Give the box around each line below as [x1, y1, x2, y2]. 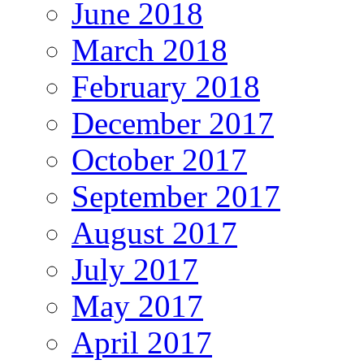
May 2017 [71, 288, 203, 323]
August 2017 [71, 214, 237, 250]
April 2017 [71, 324, 212, 360]
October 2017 [71, 141, 247, 177]
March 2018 [71, 32, 227, 67]
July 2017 [71, 251, 198, 287]
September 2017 [71, 178, 280, 214]
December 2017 [71, 105, 274, 141]
